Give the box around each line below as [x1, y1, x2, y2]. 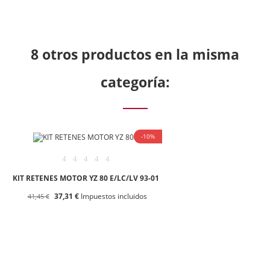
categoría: [100, 72, 170, 92]
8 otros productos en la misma [31, 44, 239, 64]
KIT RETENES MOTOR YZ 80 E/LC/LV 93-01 [13, 173, 159, 184]
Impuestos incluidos [78, 191, 147, 202]
